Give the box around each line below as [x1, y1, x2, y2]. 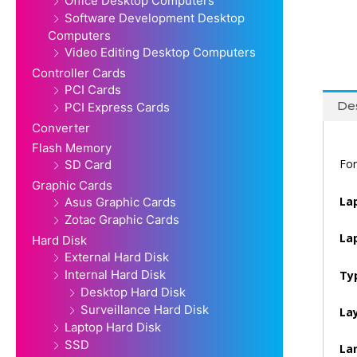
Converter [32, 120, 90, 136]
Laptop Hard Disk [65, 320, 161, 335]
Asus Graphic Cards [65, 194, 176, 210]
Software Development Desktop [65, 10, 245, 26]
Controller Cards [32, 65, 126, 81]
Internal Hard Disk [65, 267, 166, 283]
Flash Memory [32, 140, 112, 156]
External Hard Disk [65, 249, 169, 265]
